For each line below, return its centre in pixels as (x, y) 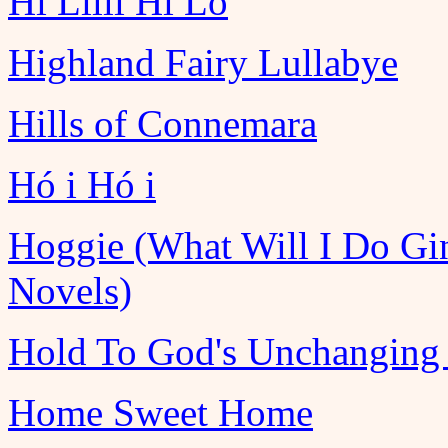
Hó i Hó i (82, 184)
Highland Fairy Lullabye (203, 62)
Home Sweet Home (160, 412)
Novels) (70, 290)
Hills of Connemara (162, 123)
